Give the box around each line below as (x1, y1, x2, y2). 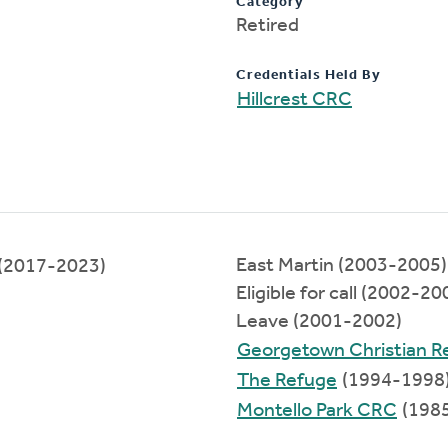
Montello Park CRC (237, 400, 397, 421)
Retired (236, 15, 299, 36)
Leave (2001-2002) (236, 311, 402, 332)
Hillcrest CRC (237, 89, 352, 110)
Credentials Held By (236, 67, 381, 83)
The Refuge (237, 370, 337, 391)
